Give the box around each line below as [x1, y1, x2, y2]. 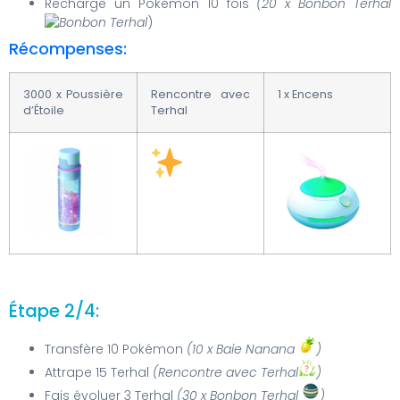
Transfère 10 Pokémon [45, 339, 187, 358]
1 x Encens [278, 87, 333, 103]
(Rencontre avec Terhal [153, 362, 298, 381]
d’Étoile [23, 103, 64, 119]
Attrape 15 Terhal [45, 362, 153, 381]
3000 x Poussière [23, 87, 123, 103]
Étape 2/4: [9, 297, 99, 323]
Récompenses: [9, 37, 127, 61]
